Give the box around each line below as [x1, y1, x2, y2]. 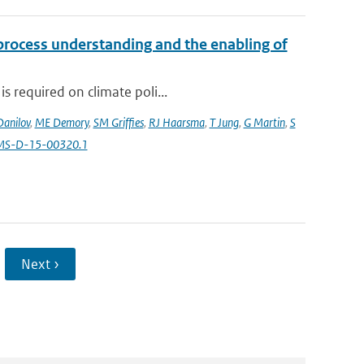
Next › [20, 255, 59, 273]
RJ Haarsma [148, 115, 205, 130]
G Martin [243, 115, 285, 130]
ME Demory [34, 115, 89, 130]
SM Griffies [93, 115, 144, 130]
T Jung [209, 115, 239, 130]
